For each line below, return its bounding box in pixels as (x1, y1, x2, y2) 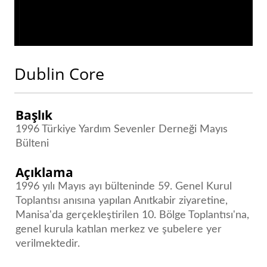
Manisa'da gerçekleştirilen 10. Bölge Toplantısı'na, (15, 209, 250, 221)
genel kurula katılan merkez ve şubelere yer (15, 223, 222, 235)
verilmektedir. (15, 238, 80, 249)
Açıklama (15, 163, 74, 181)
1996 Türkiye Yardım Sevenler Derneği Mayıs (15, 123, 228, 135)
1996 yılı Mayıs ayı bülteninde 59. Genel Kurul (15, 181, 232, 192)
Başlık (15, 105, 53, 123)
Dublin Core (14, 62, 104, 85)
